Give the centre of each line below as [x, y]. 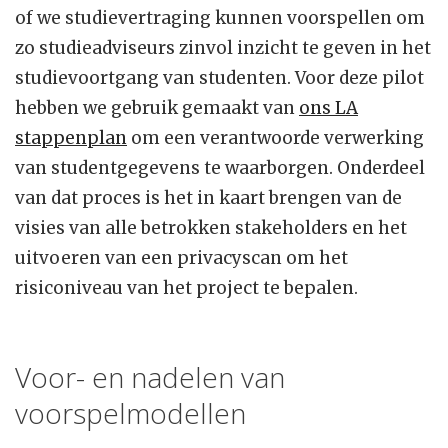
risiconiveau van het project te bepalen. [186, 288]
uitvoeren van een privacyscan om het [181, 258]
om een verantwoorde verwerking [275, 138]
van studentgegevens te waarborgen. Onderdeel [220, 168]
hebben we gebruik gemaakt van [157, 108]
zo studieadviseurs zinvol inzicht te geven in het [223, 48]
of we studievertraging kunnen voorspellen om [220, 18]
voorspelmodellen [130, 413]
